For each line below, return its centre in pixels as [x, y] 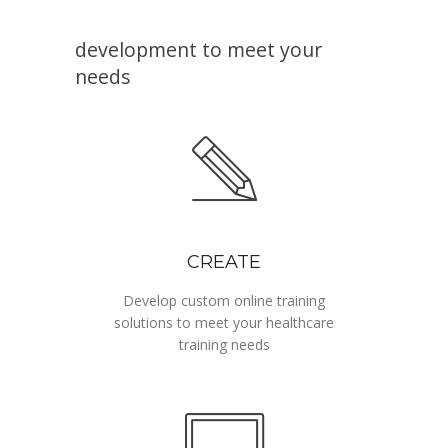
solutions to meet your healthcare [224, 322]
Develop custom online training [224, 300]
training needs [224, 344]
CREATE [224, 261]
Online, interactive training [198, 22]
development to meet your [198, 49]
